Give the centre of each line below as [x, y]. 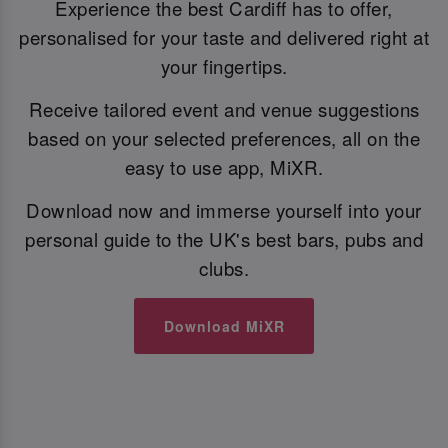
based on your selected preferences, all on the [224, 138]
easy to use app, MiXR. [224, 167]
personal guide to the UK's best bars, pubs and [224, 239]
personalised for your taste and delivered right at [224, 36]
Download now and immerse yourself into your [224, 210]
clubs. [224, 268]
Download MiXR [224, 326]
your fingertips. [224, 65]
